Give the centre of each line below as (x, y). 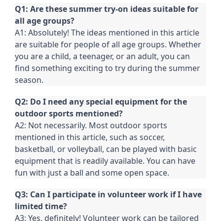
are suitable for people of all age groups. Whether (108, 45)
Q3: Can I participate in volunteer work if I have (108, 195)
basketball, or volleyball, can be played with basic (106, 149)
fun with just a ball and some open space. (92, 173)
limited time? (41, 206)
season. (29, 80)
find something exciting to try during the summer (108, 68)
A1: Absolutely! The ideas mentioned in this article (107, 33)
